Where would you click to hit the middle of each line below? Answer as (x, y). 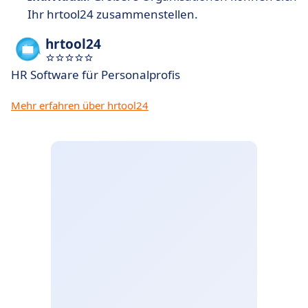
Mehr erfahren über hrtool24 (80, 105)
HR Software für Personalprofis (96, 75)
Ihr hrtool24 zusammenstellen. (113, 14)
